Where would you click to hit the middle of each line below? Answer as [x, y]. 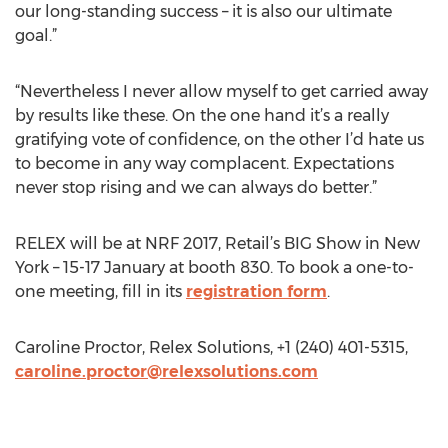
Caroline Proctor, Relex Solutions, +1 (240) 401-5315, [211, 347]
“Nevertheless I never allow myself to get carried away [221, 91]
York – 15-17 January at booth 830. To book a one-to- [214, 267]
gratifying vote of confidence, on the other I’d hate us [219, 139]
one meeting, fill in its [100, 291]
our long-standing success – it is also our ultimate [203, 11]
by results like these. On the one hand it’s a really [202, 115]
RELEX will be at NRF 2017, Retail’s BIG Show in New [217, 243]
